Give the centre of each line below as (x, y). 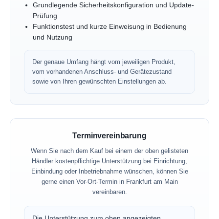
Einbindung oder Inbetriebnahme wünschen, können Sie (109, 171)
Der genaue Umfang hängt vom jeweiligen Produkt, (104, 62)
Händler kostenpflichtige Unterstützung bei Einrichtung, (109, 161)
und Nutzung (52, 37)
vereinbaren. (109, 192)
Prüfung (45, 16)
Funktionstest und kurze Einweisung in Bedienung (109, 26)
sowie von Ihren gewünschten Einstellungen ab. (99, 81)
